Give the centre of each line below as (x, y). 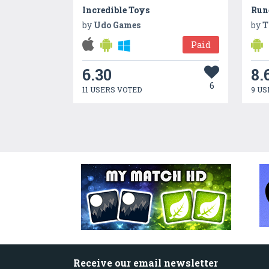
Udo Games (117, 25)
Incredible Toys (116, 10)
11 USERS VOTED (112, 89)
